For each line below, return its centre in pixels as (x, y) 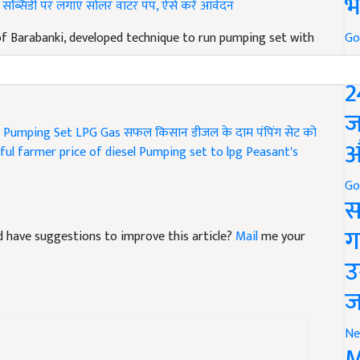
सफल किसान (156, 133)
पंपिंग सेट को (286, 133)
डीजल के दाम (222, 133)
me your (282, 236)
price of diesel (98, 152)
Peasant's (272, 152)
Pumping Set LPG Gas (62, 133)
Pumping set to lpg (191, 152)
